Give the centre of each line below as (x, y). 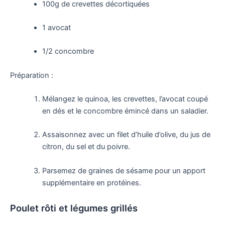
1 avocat (56, 27)
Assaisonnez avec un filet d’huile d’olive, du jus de (126, 135)
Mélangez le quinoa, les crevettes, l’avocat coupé (125, 99)
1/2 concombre (68, 51)
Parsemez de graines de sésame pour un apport (124, 171)
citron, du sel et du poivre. (86, 147)
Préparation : (32, 75)
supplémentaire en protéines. (91, 183)
